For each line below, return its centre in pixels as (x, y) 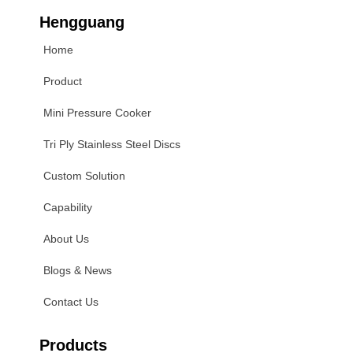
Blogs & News (78, 270)
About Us (66, 239)
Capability (68, 207)
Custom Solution (84, 176)
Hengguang (82, 22)
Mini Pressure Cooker (97, 113)
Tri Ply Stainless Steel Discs (112, 144)
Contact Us (71, 302)
